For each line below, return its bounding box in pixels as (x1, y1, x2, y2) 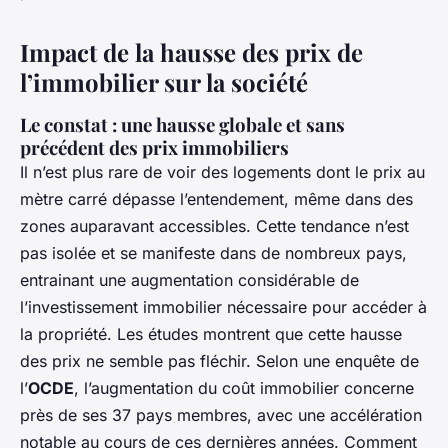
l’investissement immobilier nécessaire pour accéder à (20, 296, 427, 317)
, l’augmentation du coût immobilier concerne (74, 377, 414, 398)
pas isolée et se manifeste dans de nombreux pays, (20, 242, 407, 263)
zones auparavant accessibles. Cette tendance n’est (20, 215, 409, 236)
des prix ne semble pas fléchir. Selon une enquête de (20, 350, 419, 371)
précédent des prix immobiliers (20, 134, 289, 160)
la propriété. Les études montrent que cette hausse (20, 323, 402, 344)
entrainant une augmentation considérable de (20, 269, 359, 290)
